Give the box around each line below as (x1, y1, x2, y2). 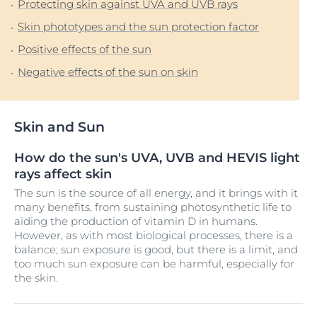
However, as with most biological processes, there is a (14, 229, 293, 242)
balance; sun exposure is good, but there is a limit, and (14, 243, 298, 256)
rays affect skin (14, 166, 112, 182)
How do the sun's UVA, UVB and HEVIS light (14, 150, 300, 166)
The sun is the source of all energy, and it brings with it (14, 186, 298, 200)
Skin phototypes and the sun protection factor (18, 20, 259, 33)
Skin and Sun (14, 119, 105, 135)
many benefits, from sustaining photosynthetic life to (14, 200, 292, 214)
